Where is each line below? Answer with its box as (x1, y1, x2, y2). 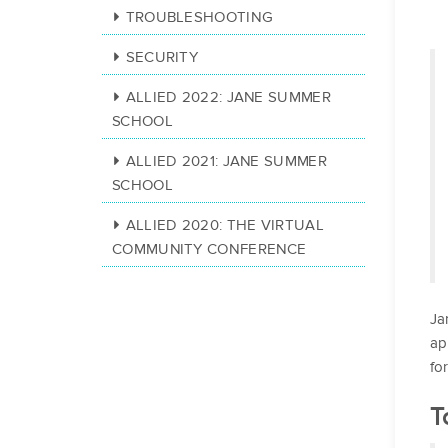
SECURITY (125, 48, 199, 67)
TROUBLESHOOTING (125, 8, 274, 27)
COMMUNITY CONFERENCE (112, 240, 307, 259)
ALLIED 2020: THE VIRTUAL (125, 216, 324, 235)
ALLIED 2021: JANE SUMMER (125, 152, 327, 171)
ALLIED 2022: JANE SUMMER (125, 88, 331, 107)
